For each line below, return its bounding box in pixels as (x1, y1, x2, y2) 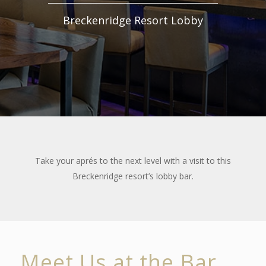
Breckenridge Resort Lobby (62, 13, 203, 27)
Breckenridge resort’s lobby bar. (72, 170, 194, 182)
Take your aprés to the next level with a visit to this (34, 155, 231, 167)
